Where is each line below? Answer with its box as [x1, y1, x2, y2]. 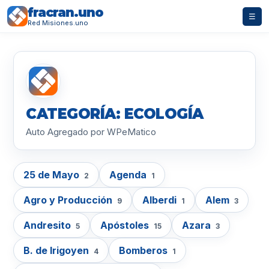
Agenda [109, 169, 149, 181]
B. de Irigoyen [23, 244, 91, 256]
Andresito [23, 219, 73, 231]
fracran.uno [28, 5, 103, 20]
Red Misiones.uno [28, 19, 88, 27]
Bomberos [119, 244, 170, 256]
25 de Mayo [23, 169, 82, 181]
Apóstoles [100, 219, 151, 231]
